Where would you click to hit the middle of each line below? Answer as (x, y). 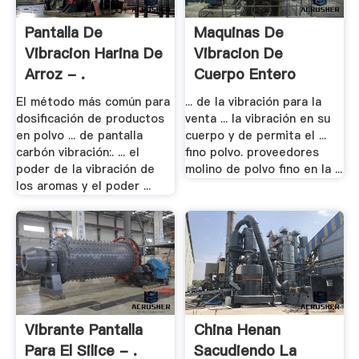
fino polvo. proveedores (252, 153)
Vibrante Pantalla (83, 329)
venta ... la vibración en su (258, 119)
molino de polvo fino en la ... (264, 169)
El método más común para (93, 102)
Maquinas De (239, 32)
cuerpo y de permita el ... (256, 136)
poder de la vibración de (85, 169)
